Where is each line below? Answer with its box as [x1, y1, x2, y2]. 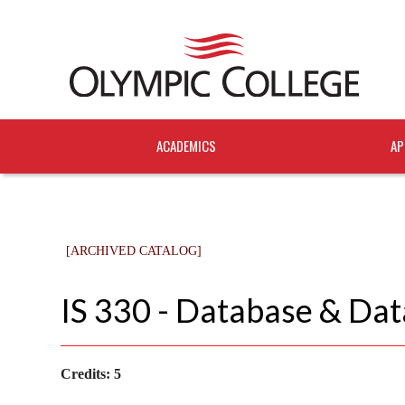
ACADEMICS [156, 136, 217, 155]
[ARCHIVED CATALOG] [66, 244, 202, 258]
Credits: [61, 365, 110, 381]
